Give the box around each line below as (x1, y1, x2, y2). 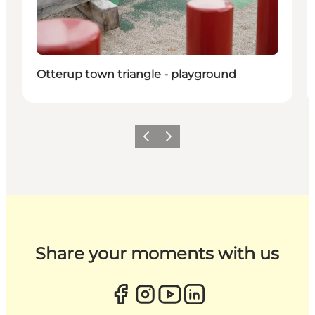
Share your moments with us (35, 243, 280, 264)
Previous (136, 135, 176, 146)
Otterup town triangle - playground (37, 67, 236, 81)
